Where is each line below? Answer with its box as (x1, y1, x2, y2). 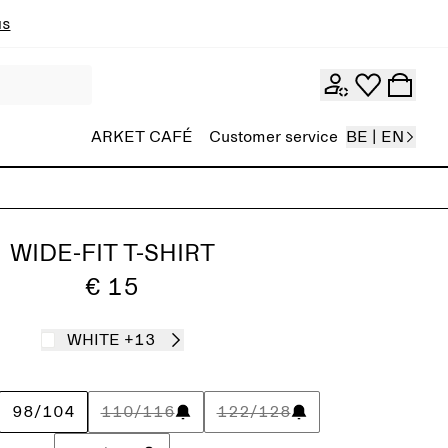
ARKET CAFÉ (91, 129, 193, 145)
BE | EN (346, 129, 404, 145)
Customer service (209, 129, 338, 145)
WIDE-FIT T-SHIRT (9, 242, 215, 266)
